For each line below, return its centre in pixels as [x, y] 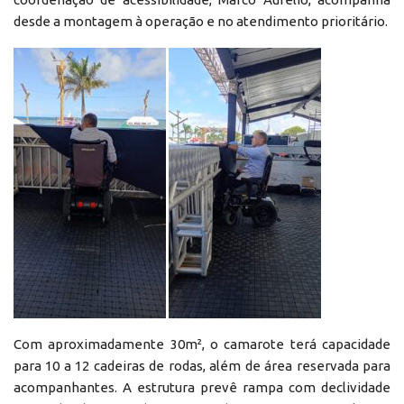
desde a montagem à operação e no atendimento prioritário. [201, 21]
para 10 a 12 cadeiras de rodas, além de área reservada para [202, 365]
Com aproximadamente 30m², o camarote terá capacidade [202, 344]
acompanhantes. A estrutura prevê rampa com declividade [202, 387]
